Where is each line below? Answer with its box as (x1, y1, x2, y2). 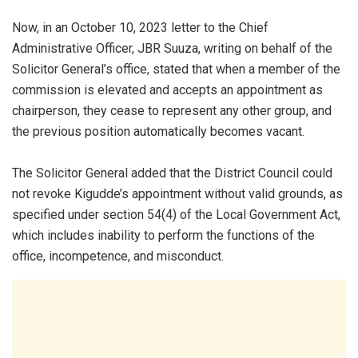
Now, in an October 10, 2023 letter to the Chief (12, 20, 268, 36)
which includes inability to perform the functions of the (12, 228, 315, 244)
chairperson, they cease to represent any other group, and (12, 103, 332, 119)
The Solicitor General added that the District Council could (12, 165, 332, 181)
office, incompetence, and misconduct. (12, 249, 227, 265)
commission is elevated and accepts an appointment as (12, 82, 323, 98)
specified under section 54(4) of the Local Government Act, (12, 207, 340, 223)
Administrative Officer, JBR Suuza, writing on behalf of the (12, 41, 332, 57)
